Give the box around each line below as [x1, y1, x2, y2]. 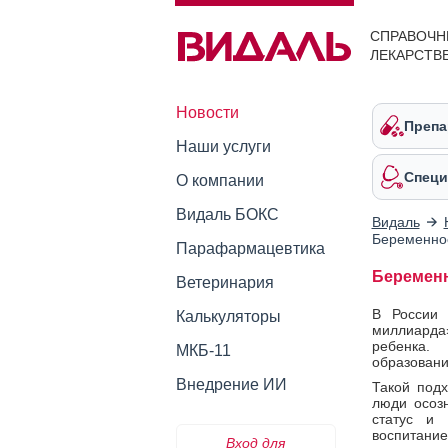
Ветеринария [175, 274, 274, 291]
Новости [175, 104, 239, 121]
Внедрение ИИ [175, 376, 287, 393]
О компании [175, 172, 264, 189]
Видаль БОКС [175, 206, 279, 223]
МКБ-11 [175, 342, 231, 359]
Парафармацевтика [175, 240, 325, 257]
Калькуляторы [175, 308, 281, 325]
